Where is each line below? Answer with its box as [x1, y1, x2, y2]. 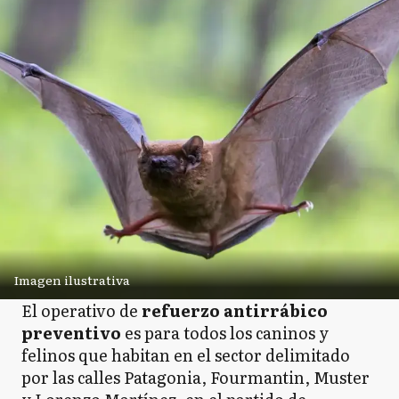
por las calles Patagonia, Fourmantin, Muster [21, 364, 370, 389]
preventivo [21, 320, 125, 345]
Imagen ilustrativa [14, 270, 130, 289]
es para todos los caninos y [125, 320, 329, 345]
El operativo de [21, 297, 142, 322]
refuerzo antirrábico [142, 297, 328, 322]
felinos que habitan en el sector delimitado [21, 342, 350, 367]
